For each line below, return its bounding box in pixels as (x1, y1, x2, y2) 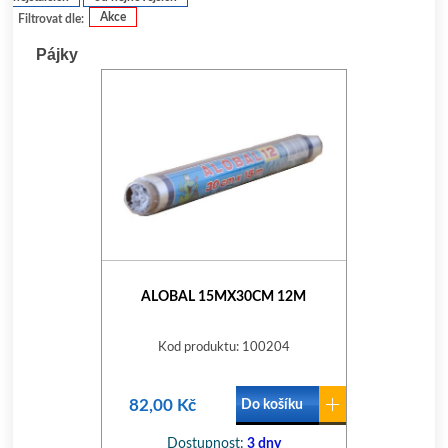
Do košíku (240, 398, 303, 412)
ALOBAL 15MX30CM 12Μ (141, 290, 307, 304)
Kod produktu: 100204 (157, 341, 290, 354)
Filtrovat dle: (18, 13, 85, 25)
